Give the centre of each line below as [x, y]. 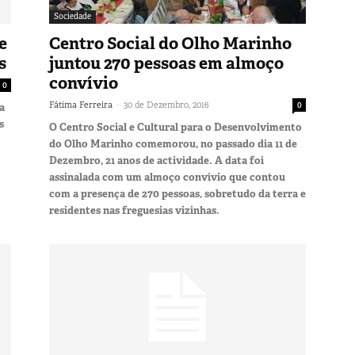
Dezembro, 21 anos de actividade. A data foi [157, 160]
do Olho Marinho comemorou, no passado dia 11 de [173, 143]
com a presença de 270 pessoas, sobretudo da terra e [177, 193]
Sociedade [73, 16]
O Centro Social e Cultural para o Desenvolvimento [176, 127]
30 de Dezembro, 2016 [166, 104]
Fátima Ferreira [81, 104]
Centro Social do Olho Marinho [170, 43]
